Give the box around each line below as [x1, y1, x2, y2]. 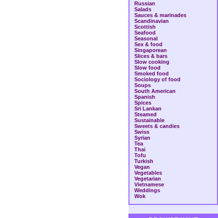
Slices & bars [134, 53, 167, 59]
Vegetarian [134, 176, 161, 182]
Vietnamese [134, 182, 164, 187]
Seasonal [134, 36, 158, 41]
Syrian [134, 135, 150, 141]
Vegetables [134, 170, 162, 176]
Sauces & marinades [134, 12, 186, 18]
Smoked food [134, 71, 169, 76]
